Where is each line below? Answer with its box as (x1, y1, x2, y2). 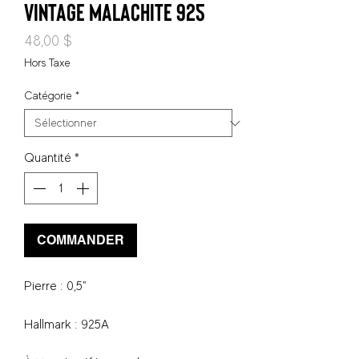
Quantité (24, 151, 71, 166)
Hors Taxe (24, 56, 71, 70)
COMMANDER (37, 232, 124, 248)
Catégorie (24, 89, 72, 103)
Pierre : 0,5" (24, 279, 89, 294)
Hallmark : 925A (24, 317, 109, 333)
